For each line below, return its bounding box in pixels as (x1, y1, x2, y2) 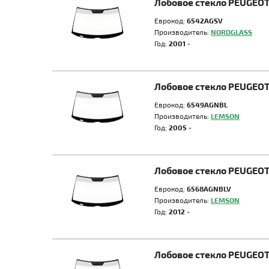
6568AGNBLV (187, 184, 231, 193)
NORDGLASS (211, 28, 252, 36)
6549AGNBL (187, 100, 228, 109)
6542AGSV (187, 16, 223, 25)
